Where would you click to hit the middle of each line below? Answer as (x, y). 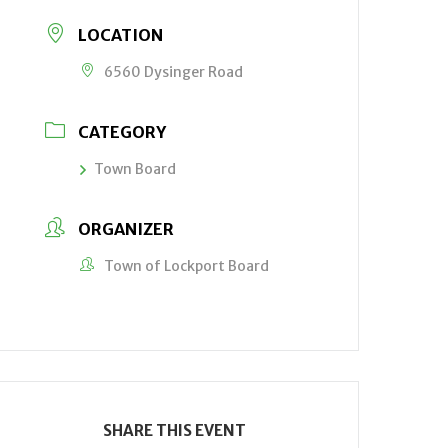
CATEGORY (122, 132)
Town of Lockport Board (187, 266)
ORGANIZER (126, 229)
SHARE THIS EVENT (175, 430)
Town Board (135, 169)
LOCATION (121, 35)
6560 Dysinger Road (174, 72)
